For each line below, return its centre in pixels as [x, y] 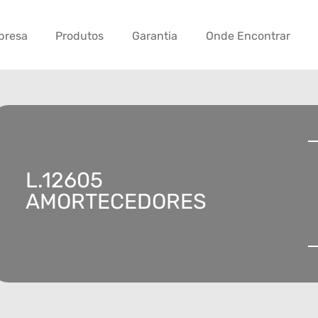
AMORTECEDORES [116, 202]
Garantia [155, 36]
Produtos [80, 36]
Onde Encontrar [248, 36]
